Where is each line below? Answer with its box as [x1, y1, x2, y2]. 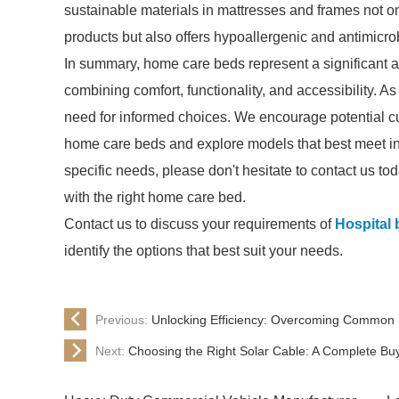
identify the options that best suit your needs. [64, 243, 343, 258]
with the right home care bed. [64, 190, 246, 205]
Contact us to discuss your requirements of [64, 216, 335, 232]
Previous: [95, 312, 151, 327]
